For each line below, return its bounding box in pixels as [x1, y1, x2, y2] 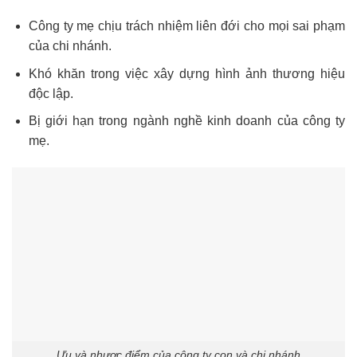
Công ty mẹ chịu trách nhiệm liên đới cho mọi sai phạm [28, 19, 345, 33]
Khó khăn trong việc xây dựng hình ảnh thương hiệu [28, 66, 345, 80]
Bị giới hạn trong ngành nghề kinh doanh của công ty [28, 114, 345, 128]
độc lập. [28, 86, 73, 100]
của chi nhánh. [28, 39, 112, 53]
